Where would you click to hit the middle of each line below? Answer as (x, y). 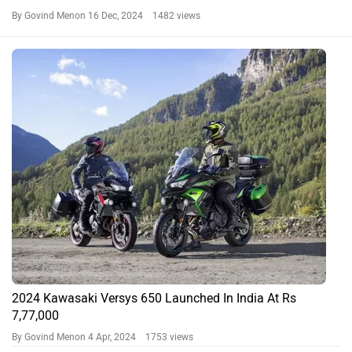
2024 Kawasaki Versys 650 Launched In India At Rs (154, 298)
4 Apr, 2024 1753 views (141, 337)
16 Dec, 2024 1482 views (144, 15)
